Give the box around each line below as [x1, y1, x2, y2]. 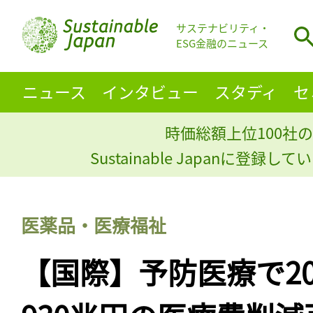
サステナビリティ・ [176, 20, 270, 36]
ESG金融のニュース [176, 36, 268, 51]
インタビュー [101, 79, 198, 103]
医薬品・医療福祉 [21, 211, 166, 238]
